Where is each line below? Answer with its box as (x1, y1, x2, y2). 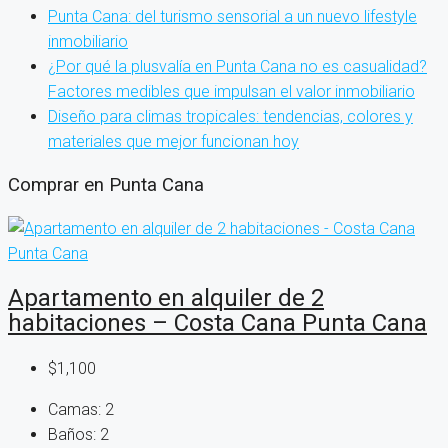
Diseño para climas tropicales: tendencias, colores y (48, 106, 413, 126)
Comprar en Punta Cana (8, 173, 204, 196)
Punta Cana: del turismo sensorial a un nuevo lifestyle (48, 6, 417, 26)
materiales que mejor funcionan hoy (48, 131, 299, 151)
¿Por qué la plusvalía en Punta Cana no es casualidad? (48, 56, 427, 76)
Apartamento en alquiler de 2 (8, 284, 324, 313)
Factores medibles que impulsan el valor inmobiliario (48, 81, 415, 101)
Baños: (48, 425, 96, 445)
